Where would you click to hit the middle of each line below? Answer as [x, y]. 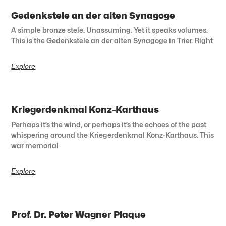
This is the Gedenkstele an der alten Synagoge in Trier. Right [112, 40]
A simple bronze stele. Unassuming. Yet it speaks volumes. [110, 30]
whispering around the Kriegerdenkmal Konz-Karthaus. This [113, 135]
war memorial [35, 145]
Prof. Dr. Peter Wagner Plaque [79, 214]
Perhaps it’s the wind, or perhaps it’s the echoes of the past [109, 124]
